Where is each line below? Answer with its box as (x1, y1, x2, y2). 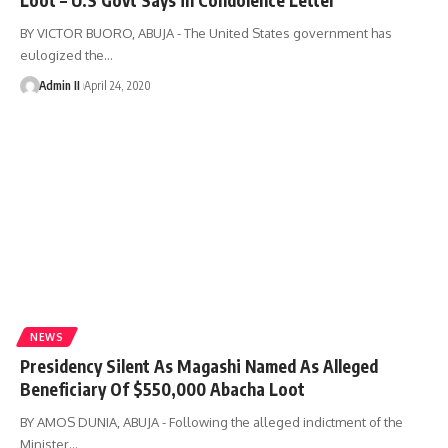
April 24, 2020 (83, 77, 151, 93)
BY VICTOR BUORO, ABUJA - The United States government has (20, 24, 392, 41)
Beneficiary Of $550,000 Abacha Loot (20, 377, 305, 400)
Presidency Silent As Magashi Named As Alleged (20, 354, 378, 377)
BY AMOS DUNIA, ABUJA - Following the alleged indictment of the (20, 413, 403, 430)
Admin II (38, 77, 80, 93)
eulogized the (20, 46, 104, 63)
